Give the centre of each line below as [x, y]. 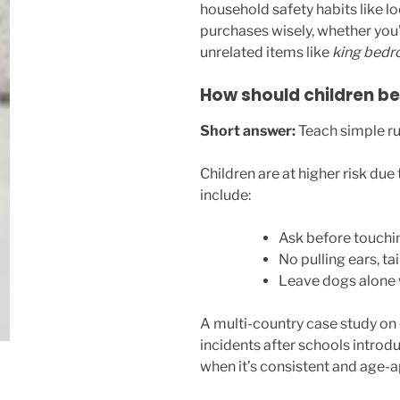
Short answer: [248, 130]
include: [225, 195]
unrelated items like [266, 52]
